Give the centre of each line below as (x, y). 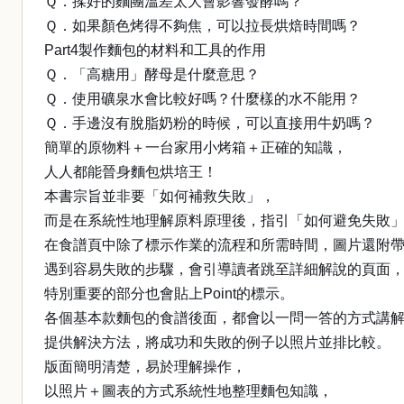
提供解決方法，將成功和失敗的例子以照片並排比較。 (217, 342)
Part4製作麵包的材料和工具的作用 (155, 50)
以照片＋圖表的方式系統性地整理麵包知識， (188, 391)
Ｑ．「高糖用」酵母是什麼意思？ (152, 74)
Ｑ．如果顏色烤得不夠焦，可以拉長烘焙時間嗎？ (202, 26)
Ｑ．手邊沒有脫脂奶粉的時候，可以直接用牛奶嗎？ (210, 123)
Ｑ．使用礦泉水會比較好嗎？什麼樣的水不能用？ (202, 99)
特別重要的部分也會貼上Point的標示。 (169, 294)
